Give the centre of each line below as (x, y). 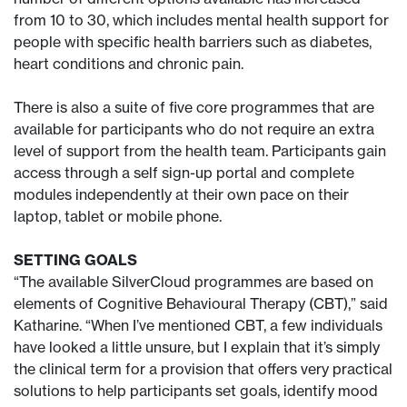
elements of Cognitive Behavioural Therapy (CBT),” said (201, 303)
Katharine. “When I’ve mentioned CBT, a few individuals (198, 325)
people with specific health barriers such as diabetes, (193, 42)
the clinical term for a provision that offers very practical (203, 369)
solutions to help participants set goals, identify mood (196, 391)
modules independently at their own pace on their (181, 194)
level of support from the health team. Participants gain (200, 151)
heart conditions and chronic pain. (129, 64)
